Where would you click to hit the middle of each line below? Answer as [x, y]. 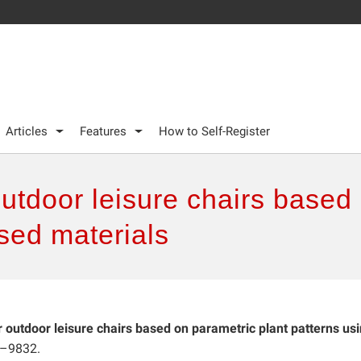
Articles [27, 131]
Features [103, 131]
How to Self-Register [214, 131]
